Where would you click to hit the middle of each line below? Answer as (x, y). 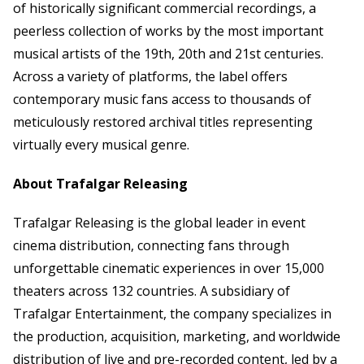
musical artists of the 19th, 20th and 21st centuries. (168, 53)
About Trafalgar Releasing (104, 183)
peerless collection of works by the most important (168, 30)
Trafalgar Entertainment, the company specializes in (172, 313)
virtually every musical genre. (101, 144)
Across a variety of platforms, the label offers (150, 76)
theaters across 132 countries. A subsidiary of (152, 290)
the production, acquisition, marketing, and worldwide (177, 336)
